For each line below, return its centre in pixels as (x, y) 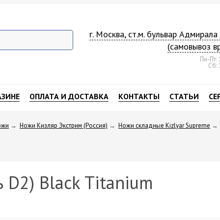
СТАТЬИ (184, 96)
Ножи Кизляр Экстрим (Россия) (64, 125)
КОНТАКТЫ (139, 96)
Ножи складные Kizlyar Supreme (164, 125)
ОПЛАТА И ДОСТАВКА (69, 96)
